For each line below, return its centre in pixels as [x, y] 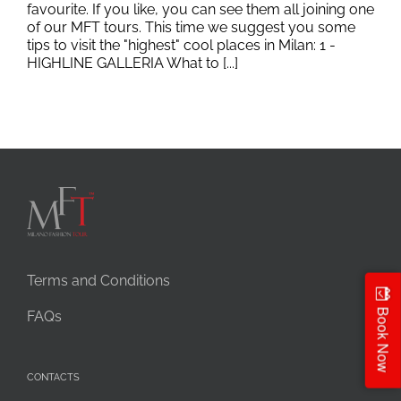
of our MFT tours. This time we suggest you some [191, 27]
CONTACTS [53, 377]
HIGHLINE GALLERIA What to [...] [132, 63]
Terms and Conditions [98, 280]
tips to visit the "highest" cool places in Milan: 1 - [181, 45]
